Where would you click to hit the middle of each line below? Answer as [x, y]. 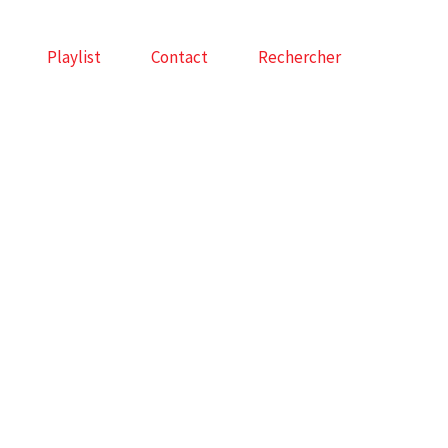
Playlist [74, 57]
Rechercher [299, 57]
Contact [179, 57]
